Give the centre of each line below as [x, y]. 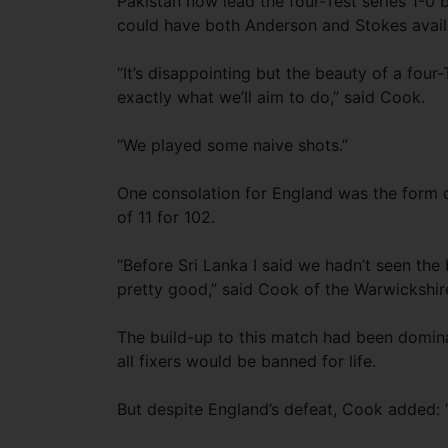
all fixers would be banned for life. [246, 361]
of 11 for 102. [166, 217]
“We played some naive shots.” [232, 145]
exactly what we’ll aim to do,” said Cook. [271, 97]
